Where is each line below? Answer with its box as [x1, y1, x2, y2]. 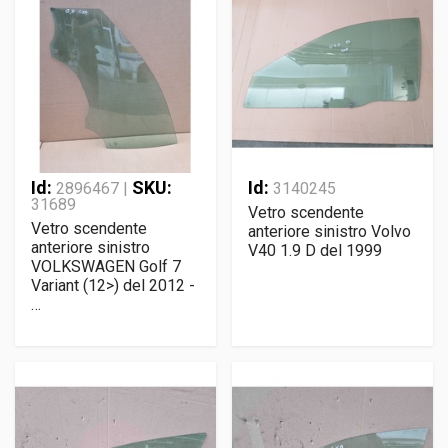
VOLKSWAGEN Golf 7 [31, 257, 181, 276]
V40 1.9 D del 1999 [248, 241, 382, 260]
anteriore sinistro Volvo [248, 222, 411, 241]
